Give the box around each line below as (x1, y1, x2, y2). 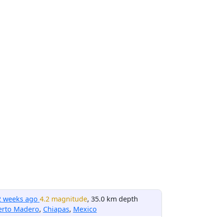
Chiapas (43, 204, 69, 214)
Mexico (73, 204, 97, 214)
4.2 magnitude (39, 194, 87, 203)
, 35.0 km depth (87, 194, 138, 203)
